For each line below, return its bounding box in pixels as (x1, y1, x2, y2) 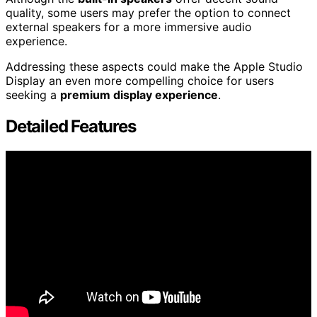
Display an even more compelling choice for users (6, 73, 274, 88)
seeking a (6, 87, 60, 102)
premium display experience (60, 87, 218, 102)
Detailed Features (6, 115, 136, 137)
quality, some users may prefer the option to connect (6, 5, 291, 20)
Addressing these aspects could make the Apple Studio (6, 59, 303, 74)
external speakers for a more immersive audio (6, 19, 252, 34)
